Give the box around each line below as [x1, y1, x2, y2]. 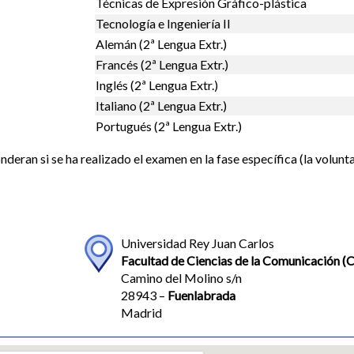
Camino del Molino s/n [121, 269, 242, 285]
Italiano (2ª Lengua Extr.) [96, 97, 227, 113]
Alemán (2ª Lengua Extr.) [96, 36, 227, 51]
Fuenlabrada [168, 287, 235, 303]
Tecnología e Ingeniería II [96, 15, 231, 31]
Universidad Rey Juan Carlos [121, 235, 274, 250]
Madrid [121, 304, 162, 320]
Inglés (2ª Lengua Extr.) [96, 77, 218, 92]
